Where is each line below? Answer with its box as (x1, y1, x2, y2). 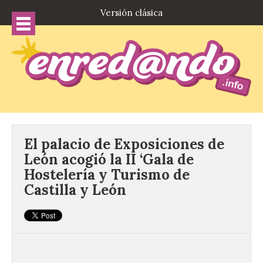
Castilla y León (24, 181, 126, 200)
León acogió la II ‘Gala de (24, 150, 194, 169)
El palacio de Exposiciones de (24, 135, 224, 154)
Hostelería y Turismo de (24, 166, 190, 184)
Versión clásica (100, 7, 163, 18)
